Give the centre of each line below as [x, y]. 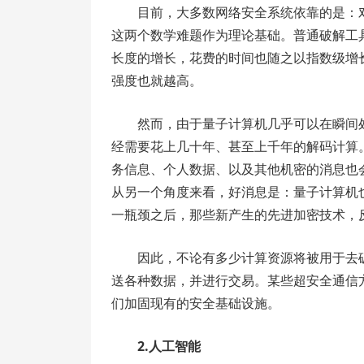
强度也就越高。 [157, 80]
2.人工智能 [169, 346]
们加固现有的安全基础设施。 [196, 303]
